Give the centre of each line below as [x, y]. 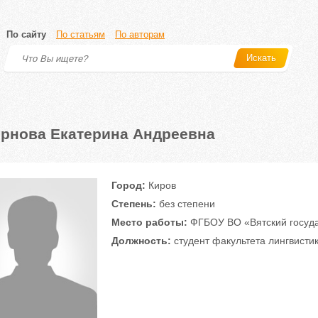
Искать [261, 58]
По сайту [26, 34]
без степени [185, 204]
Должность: [141, 241]
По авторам [140, 34]
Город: [128, 185]
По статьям [81, 34]
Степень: [133, 204]
